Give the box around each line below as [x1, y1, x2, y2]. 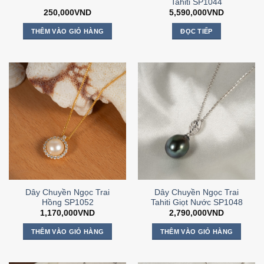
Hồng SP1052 [41, 197, 94, 207]
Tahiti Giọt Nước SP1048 [150, 197, 243, 207]
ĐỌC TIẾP [180, 28, 213, 35]
